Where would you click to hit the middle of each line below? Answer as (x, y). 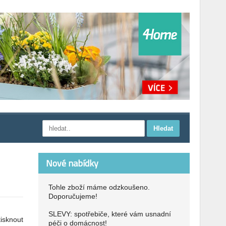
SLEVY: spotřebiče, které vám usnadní (110, 214)
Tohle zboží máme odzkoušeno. (99, 187)
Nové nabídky (72, 163)
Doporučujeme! (73, 196)
